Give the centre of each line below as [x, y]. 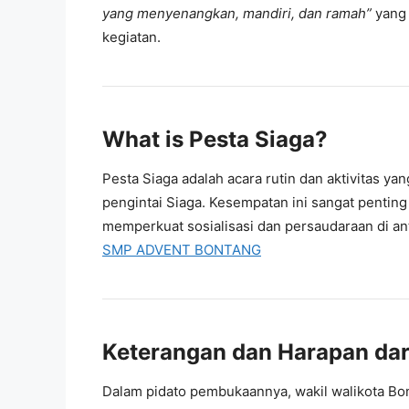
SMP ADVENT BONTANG [182, 250]
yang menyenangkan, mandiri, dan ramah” [239, 14]
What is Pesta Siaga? [215, 140]
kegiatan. [131, 37]
